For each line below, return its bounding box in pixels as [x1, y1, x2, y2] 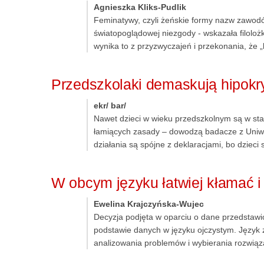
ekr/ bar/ [94, 101, 126, 111]
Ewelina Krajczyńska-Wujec [94, 199, 204, 209]
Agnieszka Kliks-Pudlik [94, 2, 186, 12]
